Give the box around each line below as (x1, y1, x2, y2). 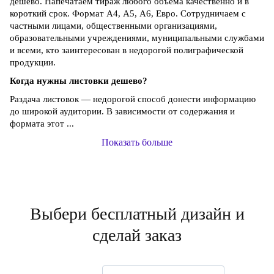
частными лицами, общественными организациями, (10, 21, 217, 31)
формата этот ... (10, 119, 74, 129)
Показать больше (102, 137, 172, 148)
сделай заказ (92, 226, 182, 245)
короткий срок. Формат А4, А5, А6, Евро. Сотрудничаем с (10, 9, 246, 19)
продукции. (10, 57, 56, 68)
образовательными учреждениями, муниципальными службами (10, 33, 264, 43)
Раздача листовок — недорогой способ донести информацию (10, 94, 256, 105)
